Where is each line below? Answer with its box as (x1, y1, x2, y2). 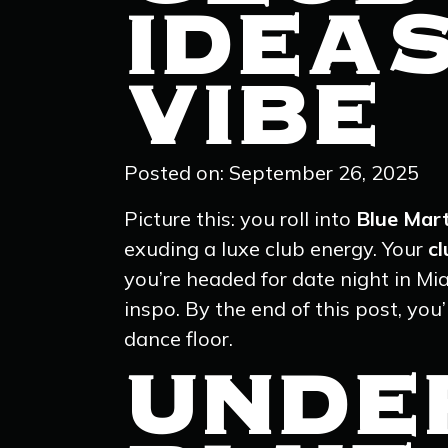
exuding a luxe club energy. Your (124, 236, 428, 261)
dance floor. (124, 326, 233, 351)
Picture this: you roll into (124, 206, 356, 231)
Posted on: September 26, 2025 (124, 160, 419, 185)
